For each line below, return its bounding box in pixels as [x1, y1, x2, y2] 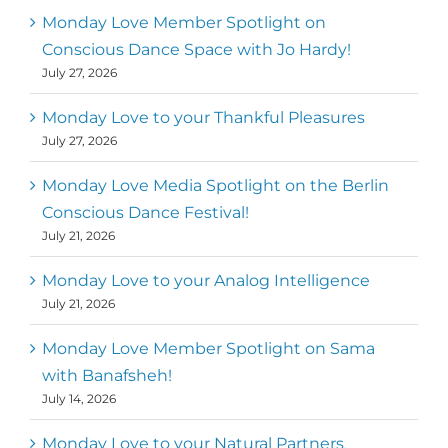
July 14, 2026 [42, 391, 116, 407]
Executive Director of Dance [169, 11, 394, 31]
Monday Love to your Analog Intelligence [42, 271, 370, 291]
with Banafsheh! [42, 366, 172, 386]
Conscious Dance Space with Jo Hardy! [42, 40, 351, 60]
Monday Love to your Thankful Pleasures [42, 108, 365, 128]
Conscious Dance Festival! [42, 203, 249, 223]
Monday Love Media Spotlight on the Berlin [42, 176, 389, 196]
